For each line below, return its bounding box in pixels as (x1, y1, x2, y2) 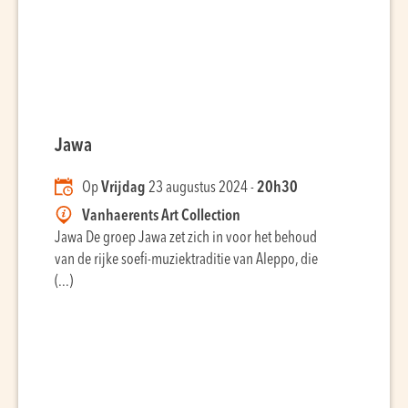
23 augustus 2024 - (146, 180, 257, 196)
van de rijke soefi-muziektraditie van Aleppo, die (55, 252, 318, 268)
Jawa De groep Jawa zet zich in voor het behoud (55, 230, 317, 246)
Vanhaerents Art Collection (82, 209, 240, 224)
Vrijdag (101, 180, 146, 196)
